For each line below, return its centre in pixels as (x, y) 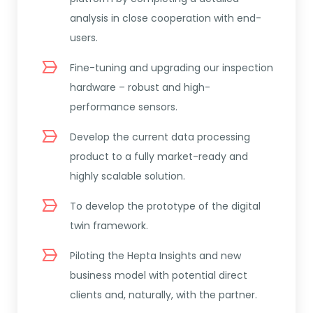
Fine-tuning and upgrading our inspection (172, 68)
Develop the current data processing (160, 137)
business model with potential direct (159, 276)
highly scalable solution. (128, 176)
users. (84, 38)
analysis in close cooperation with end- (166, 19)
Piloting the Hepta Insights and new (155, 256)
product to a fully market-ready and (159, 157)
